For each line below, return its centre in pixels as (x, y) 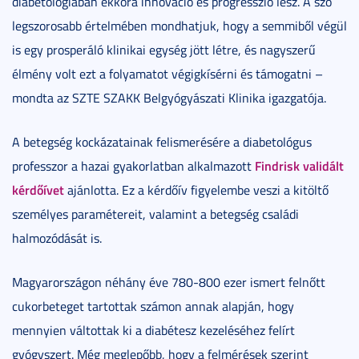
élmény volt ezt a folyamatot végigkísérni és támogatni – (167, 73)
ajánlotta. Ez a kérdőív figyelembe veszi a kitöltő (196, 190)
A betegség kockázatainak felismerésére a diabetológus (162, 141)
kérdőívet (38, 189)
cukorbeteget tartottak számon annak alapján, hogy (153, 306)
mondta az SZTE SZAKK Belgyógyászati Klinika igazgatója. (169, 97)
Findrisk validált (299, 165)
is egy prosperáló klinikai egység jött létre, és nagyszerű (164, 49)
